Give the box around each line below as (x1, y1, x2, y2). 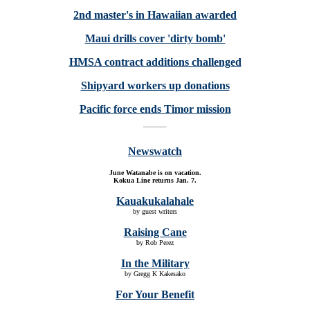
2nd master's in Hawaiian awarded (73, 9, 237, 21)
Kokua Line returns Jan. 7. (113, 176, 197, 184)
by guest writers (133, 208, 177, 215)
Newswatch (128, 145, 182, 157)
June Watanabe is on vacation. (109, 169, 201, 176)
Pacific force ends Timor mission (79, 103, 231, 115)
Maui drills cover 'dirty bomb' (84, 33, 226, 44)
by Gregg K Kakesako (125, 270, 185, 277)
